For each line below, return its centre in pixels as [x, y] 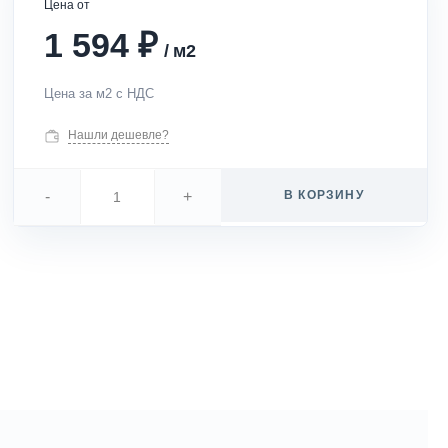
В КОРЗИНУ [323, 195]
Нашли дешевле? [119, 135]
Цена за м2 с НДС [99, 93]
